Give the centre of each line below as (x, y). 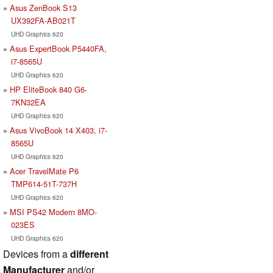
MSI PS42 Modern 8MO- (53, 211)
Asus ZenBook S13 (43, 7)
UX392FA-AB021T (43, 20)
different (89, 253)
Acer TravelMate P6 (44, 171)
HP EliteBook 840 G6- (48, 89)
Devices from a (37, 253)
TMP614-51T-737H (44, 183)
